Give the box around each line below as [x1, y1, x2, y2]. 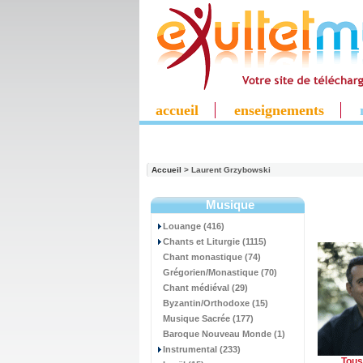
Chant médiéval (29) [163, 283, 248, 293]
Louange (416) [163, 221, 224, 231]
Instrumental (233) [163, 344, 241, 354]
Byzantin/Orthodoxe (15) [163, 298, 268, 308]
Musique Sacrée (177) [163, 314, 254, 323]
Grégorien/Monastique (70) [163, 267, 277, 277]
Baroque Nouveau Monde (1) [163, 329, 285, 339]
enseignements [234, 102, 324, 118]
